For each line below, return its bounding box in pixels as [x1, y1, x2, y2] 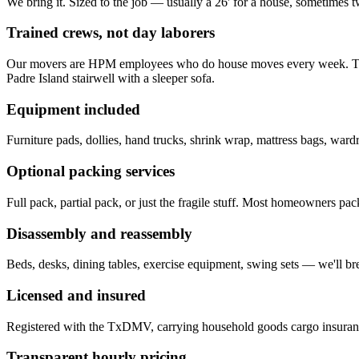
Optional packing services [6, 163, 175, 180]
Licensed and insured [6, 287, 146, 304]
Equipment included [6, 100, 140, 118]
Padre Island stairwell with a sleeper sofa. [6, 71, 215, 85]
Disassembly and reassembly [6, 224, 192, 242]
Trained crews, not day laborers [6, 24, 215, 42]
